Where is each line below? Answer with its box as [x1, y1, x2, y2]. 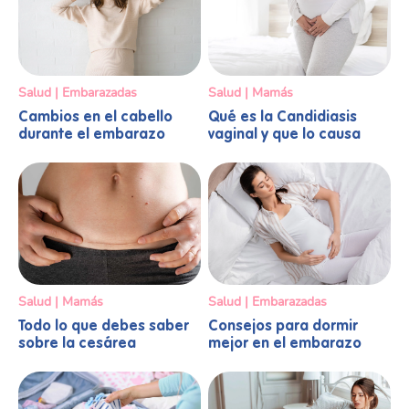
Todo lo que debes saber [18, 319, 189, 334]
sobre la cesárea [18, 336, 136, 351]
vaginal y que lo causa [208, 128, 361, 143]
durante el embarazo [18, 128, 165, 143]
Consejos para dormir [208, 319, 358, 334]
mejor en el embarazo [208, 336, 362, 351]
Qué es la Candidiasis [208, 110, 357, 126]
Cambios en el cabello [18, 110, 173, 126]
